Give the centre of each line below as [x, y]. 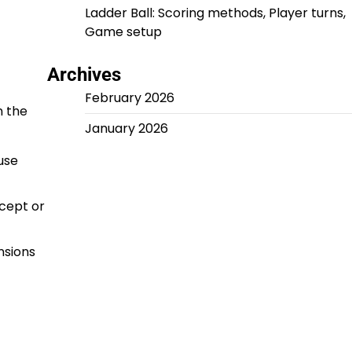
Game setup [123, 32]
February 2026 [129, 98]
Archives [84, 75]
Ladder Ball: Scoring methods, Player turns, [215, 13]
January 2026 [126, 129]
